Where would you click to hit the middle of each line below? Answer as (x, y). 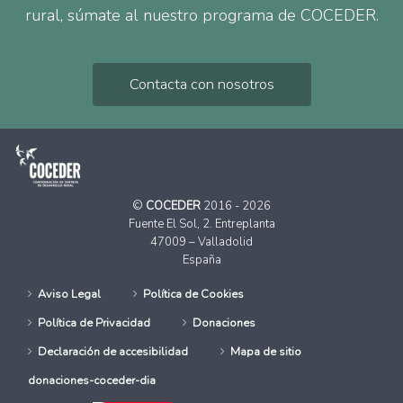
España (201, 260)
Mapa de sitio (266, 351)
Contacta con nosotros (201, 84)
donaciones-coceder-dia (92, 380)
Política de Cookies (194, 294)
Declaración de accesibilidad (113, 351)
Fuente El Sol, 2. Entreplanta (201, 224)
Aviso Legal (70, 294)
